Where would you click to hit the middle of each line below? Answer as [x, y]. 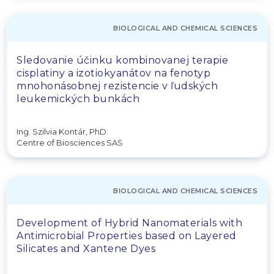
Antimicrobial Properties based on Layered [127, 236]
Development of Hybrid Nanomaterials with [129, 223]
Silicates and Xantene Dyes [86, 249]
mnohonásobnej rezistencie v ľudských [117, 86]
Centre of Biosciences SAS [70, 143]
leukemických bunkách [78, 98]
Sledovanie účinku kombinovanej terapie [122, 60]
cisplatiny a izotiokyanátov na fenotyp [113, 73]
